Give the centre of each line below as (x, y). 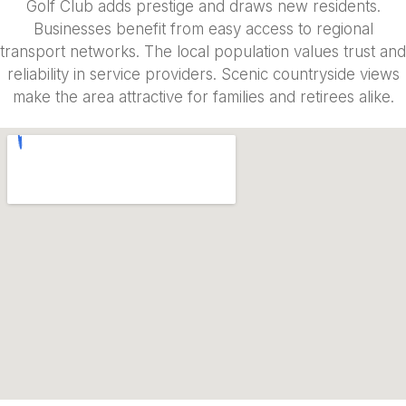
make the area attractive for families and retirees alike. (203, 97)
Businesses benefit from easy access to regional (203, 29)
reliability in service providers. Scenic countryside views (203, 75)
